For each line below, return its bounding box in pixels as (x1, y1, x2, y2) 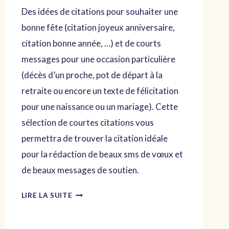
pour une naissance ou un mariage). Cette (21, 101, 178, 112)
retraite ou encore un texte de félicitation (21, 85, 178, 97)
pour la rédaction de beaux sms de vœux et (21, 149, 183, 160)
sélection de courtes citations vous (21, 117, 154, 128)
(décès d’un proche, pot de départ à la (21, 70, 163, 81)
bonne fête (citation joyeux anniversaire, (21, 22, 175, 33)
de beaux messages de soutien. (21, 165, 139, 176)
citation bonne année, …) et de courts (21, 38, 161, 49)
